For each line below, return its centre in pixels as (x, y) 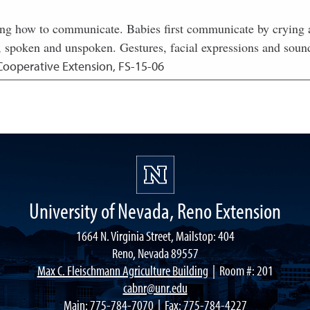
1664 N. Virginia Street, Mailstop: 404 (155, 236)
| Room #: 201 (240, 270)
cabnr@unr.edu (155, 288)
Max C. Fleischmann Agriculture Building (122, 270)
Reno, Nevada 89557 (155, 253)
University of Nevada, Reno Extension (155, 210)
